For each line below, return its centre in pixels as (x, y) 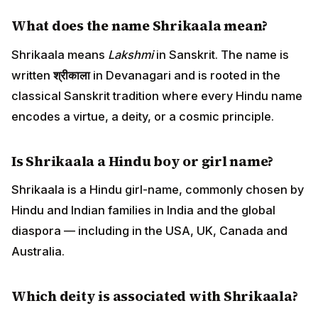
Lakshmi (131, 54)
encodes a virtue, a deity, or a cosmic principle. (143, 116)
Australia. (38, 251)
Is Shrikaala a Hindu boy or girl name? (143, 161)
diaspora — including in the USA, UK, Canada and (149, 230)
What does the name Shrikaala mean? (140, 26)
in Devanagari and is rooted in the (185, 75)
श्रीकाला (72, 75)
